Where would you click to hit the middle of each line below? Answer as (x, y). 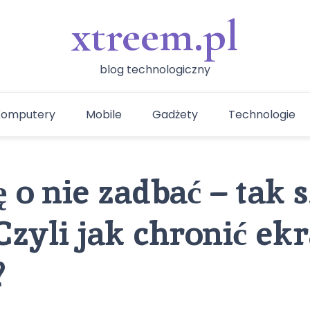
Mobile (103, 115)
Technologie (262, 115)
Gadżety (175, 115)
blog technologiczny (155, 70)
